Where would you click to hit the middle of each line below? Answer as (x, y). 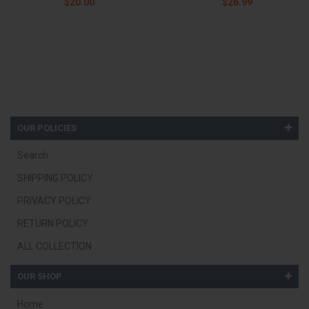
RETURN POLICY (53, 224)
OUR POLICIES (47, 128)
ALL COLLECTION (54, 247)
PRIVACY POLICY (54, 201)
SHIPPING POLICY (55, 178)
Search (33, 156)
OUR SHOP (40, 277)
